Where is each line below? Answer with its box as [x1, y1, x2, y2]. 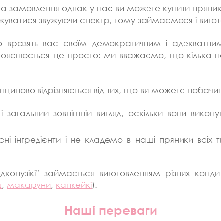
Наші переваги [64, 202, 157, 218]
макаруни [7, 179, 51, 190]
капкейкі [56, 179, 92, 190]
